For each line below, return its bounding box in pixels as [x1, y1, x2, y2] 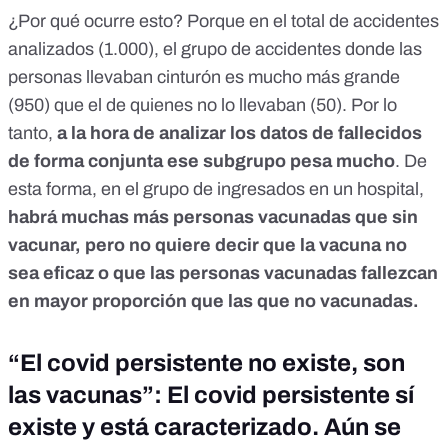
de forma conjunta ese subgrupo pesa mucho [8, 150, 395, 171]
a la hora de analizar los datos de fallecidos [53, 122, 422, 143]
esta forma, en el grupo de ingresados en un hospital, [8, 178, 424, 199]
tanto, [8, 122, 53, 143]
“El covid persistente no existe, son [8, 349, 405, 376]
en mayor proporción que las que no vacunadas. [8, 290, 419, 311]
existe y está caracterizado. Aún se [8, 413, 401, 440]
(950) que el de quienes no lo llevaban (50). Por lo [8, 94, 397, 115]
